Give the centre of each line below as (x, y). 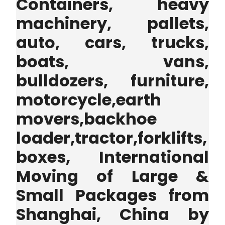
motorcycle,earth (89, 100)
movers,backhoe (86, 119)
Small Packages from (113, 195)
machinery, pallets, (113, 24)
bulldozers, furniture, (113, 81)
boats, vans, (113, 62)
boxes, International (113, 157)
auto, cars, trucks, (113, 43)
